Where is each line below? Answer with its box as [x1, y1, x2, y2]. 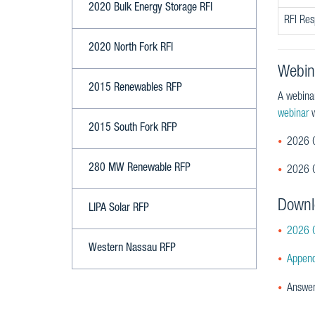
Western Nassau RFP [89, 243, 176, 255]
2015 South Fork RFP [89, 123, 177, 134]
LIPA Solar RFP [89, 203, 149, 214]
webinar [277, 109, 309, 120]
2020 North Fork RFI [89, 43, 173, 54]
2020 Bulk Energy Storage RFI [89, 3, 212, 14]
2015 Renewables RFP [89, 83, 182, 94]
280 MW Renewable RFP [89, 163, 191, 174]
